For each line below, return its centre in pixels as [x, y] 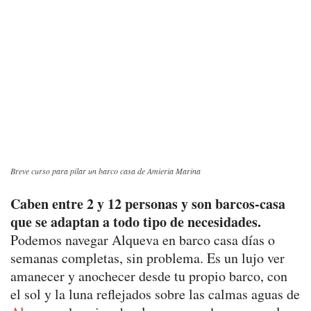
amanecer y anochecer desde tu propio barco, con [149, 276]
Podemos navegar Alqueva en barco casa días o [143, 239]
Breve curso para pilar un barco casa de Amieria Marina [106, 170]
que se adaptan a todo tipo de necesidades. [136, 221]
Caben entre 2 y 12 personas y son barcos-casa [148, 203]
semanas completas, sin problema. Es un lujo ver [148, 258]
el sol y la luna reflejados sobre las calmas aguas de [155, 294]
